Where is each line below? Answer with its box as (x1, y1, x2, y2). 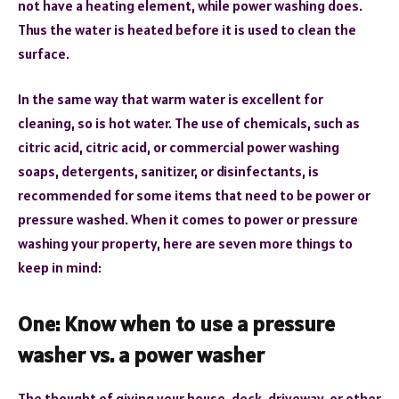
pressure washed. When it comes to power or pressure (18, 210, 358, 229)
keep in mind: (18, 258, 102, 277)
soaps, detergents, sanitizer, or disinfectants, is (18, 162, 319, 181)
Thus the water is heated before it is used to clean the (18, 20, 356, 38)
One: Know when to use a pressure (18, 310, 335, 338)
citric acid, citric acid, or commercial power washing (18, 138, 339, 157)
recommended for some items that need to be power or (18, 186, 370, 205)
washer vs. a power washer (18, 341, 265, 370)
